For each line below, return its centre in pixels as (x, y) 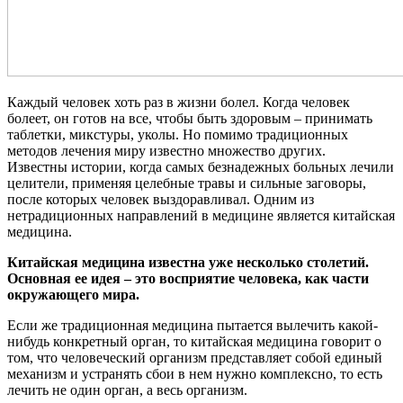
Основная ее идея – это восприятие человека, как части (188, 278)
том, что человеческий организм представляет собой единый (195, 357)
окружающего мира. (73, 294)
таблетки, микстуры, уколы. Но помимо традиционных (178, 134)
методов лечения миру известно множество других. (166, 150)
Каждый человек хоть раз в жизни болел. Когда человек (179, 102)
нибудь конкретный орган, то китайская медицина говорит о (194, 341)
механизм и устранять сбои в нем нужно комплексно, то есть (195, 373)
